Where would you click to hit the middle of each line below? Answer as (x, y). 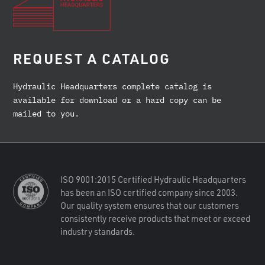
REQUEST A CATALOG (92, 59)
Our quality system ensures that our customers (150, 206)
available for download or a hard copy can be (117, 100)
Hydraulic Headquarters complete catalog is (113, 87)
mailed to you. (46, 114)
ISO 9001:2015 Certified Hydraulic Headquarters (153, 180)
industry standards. (98, 232)
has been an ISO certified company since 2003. (149, 193)
